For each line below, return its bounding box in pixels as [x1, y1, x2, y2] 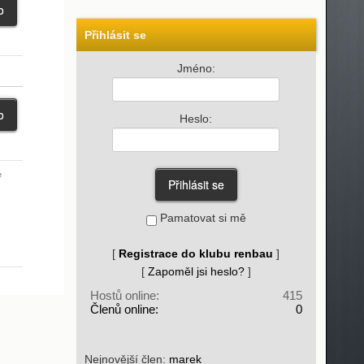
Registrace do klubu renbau [119, 247, 273, 260]
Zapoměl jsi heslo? [147, 265, 245, 278]
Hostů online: [89, 288, 159, 302]
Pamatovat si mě [156, 211, 246, 224]
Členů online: [89, 302, 158, 316]
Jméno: [176, 62, 215, 75]
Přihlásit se [84, 28, 146, 41]
